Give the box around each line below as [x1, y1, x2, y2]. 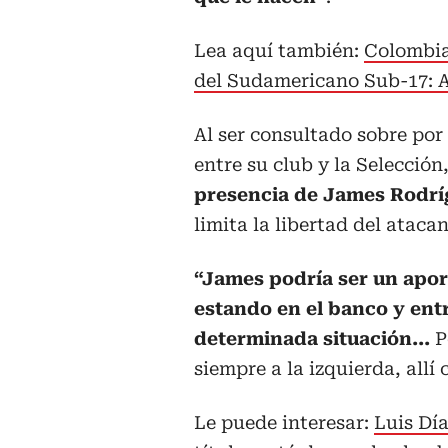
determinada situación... [194, 328, 435, 350]
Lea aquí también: [194, 40, 364, 62]
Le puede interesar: [194, 412, 374, 434]
